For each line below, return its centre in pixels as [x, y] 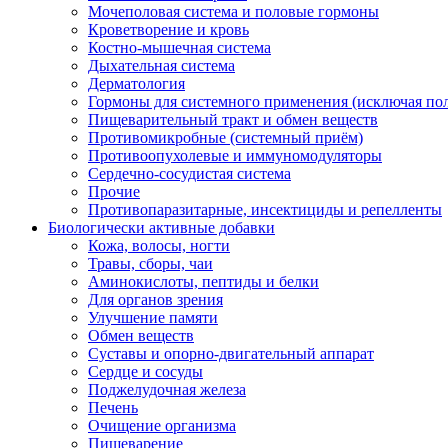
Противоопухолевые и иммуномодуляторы [235, 155]
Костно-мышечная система [179, 47]
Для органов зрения [155, 299]
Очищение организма [162, 425]
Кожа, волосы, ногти [159, 245]
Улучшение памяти [153, 317]
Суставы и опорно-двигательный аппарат [231, 353]
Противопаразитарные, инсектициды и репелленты [265, 209]
